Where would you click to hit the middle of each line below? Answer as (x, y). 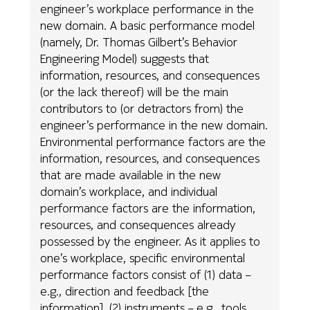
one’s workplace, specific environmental (143, 258)
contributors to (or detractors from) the (142, 109)
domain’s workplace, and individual (129, 192)
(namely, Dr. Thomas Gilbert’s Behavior (139, 42)
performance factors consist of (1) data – (146, 275)
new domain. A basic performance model (148, 26)
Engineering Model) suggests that (125, 59)
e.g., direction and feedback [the (125, 291)
